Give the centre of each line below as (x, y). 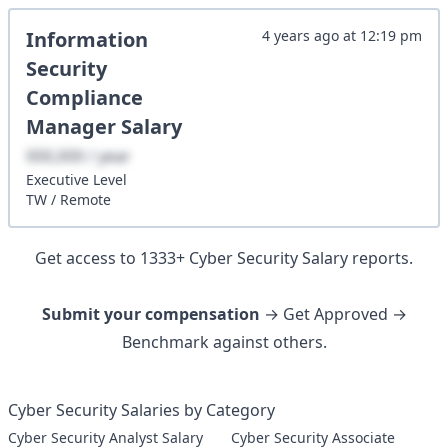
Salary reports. (357, 258)
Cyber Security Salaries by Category (141, 410)
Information (87, 39)
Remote (85, 199)
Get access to (87, 258)
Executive (57, 179)
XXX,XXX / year (78, 156)
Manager (71, 126)
